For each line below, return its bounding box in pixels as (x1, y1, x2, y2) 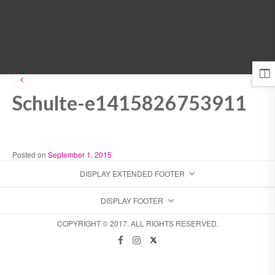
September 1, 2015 (48, 149, 112, 160)
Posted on (12, 149, 48, 160)
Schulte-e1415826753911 (12, 91, 247, 115)
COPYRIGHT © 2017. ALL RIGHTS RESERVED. (56, 218, 219, 229)
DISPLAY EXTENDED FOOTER (79, 168, 185, 179)
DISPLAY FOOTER (101, 195, 164, 206)
